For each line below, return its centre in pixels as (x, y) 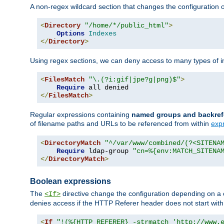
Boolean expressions (70, 181)
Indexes (102, 33)
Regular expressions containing (81, 114)
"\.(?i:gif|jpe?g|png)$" (134, 79)
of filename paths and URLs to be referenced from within (120, 123)
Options (70, 33)
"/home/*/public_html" (126, 25)
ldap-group (108, 151)
